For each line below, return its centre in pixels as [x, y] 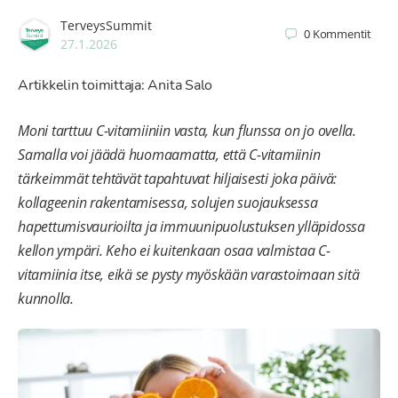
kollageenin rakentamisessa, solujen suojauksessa [168, 202]
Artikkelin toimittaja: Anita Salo [115, 85]
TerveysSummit [106, 25]
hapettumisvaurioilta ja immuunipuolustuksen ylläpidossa [191, 226]
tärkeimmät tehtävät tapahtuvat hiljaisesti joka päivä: [178, 178]
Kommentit [342, 34]
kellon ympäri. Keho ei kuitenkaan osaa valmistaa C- [174, 250]
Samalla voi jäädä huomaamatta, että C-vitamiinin [169, 154]
